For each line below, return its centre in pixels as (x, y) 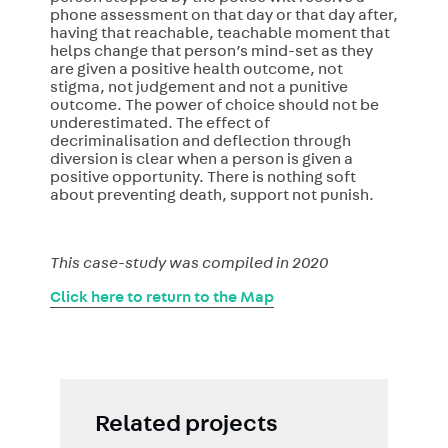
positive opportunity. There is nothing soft (202, 179)
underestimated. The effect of (159, 125)
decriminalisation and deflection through (200, 143)
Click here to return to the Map (161, 299)
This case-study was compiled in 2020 (188, 265)
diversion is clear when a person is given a (201, 161)
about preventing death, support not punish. (211, 197)
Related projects (186, 426)
